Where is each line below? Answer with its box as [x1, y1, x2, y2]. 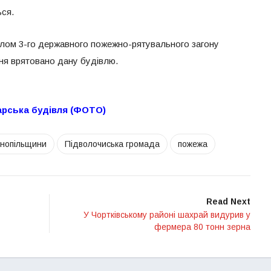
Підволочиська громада [65, 139, 160, 149]
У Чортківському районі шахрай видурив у [83, 210, 250, 220]
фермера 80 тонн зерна [154, 222, 250, 232]
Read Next [206, 197, 250, 207]
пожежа [178, 139, 207, 149]
